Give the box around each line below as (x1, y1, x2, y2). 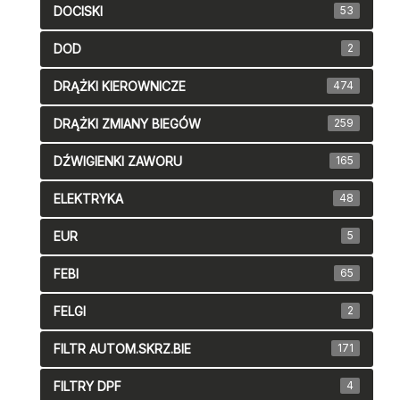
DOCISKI (54, 4, 103, 20)
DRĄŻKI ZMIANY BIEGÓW (54, 116, 201, 132)
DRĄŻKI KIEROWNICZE (54, 79, 186, 95)
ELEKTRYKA (54, 191, 123, 207)
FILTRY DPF (54, 379, 121, 395)
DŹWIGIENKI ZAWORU (54, 154, 182, 170)
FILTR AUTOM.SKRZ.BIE (54, 341, 191, 357)
